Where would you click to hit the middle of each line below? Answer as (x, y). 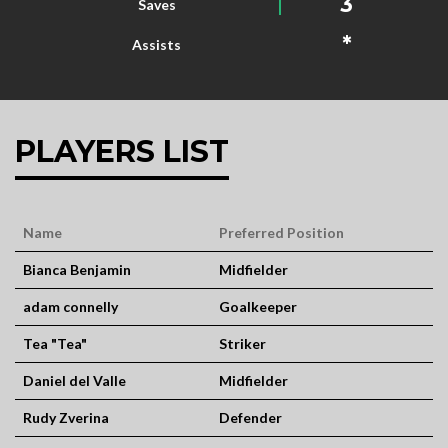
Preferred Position (281, 232)
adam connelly (70, 306)
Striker (242, 343)
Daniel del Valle (74, 380)
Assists (157, 44)
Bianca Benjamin (77, 269)
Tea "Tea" (55, 343)
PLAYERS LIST (122, 151)
